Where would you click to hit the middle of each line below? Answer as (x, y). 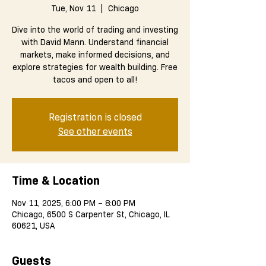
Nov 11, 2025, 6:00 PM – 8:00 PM (74, 203)
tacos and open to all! (95, 80)
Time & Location (56, 180)
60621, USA (33, 226)
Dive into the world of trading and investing (95, 30)
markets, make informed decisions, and (95, 55)
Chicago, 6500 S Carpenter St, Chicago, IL (91, 214)
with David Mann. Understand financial (95, 42)
